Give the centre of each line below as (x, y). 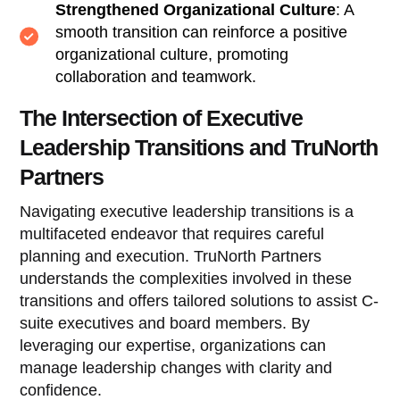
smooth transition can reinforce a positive (202, 32)
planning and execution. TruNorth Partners (171, 256)
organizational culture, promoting (172, 54)
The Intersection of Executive (162, 117)
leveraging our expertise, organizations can (173, 345)
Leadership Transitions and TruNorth (199, 147)
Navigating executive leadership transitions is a (187, 211)
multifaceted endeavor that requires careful (172, 233)
